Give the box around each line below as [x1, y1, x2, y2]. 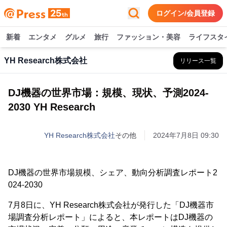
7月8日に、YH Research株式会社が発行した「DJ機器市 [8, 201, 214, 209]
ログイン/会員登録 [156, 9, 215, 17]
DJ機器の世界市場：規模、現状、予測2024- [8, 87, 209, 98]
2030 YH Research [8, 101, 95, 112]
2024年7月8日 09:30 [153, 131, 219, 139]
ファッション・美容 [117, 33, 180, 41]
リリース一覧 [180, 57, 216, 64]
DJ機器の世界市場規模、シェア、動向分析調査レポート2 [8, 168, 217, 177]
